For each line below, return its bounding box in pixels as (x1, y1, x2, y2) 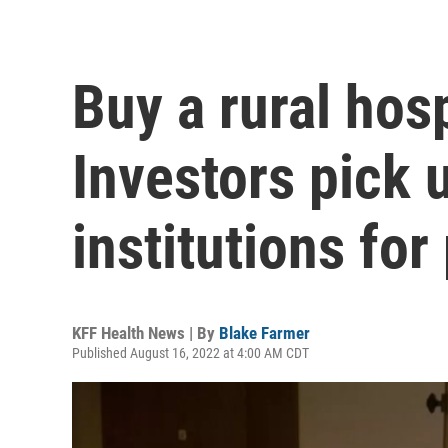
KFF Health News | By (72, 322, 219, 343)
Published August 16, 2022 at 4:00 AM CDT (72, 344, 309, 361)
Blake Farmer (219, 322, 310, 343)
